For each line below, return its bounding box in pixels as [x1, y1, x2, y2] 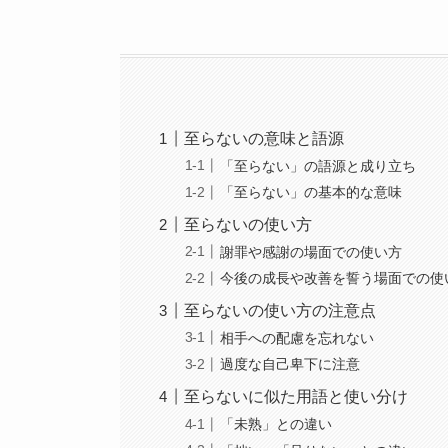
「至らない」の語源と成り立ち [220, 157, 417, 174]
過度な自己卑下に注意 [220, 356, 361, 373]
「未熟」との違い [220, 416, 333, 433]
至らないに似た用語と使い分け [184, 388, 409, 406]
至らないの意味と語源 [184, 129, 345, 147]
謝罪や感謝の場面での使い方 [220, 243, 403, 260]
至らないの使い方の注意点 [184, 302, 377, 320]
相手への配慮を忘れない [220, 329, 375, 346]
